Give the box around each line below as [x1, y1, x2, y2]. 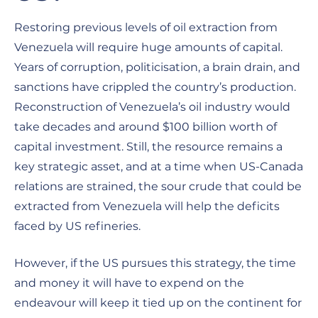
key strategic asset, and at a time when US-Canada [14, 159, 303, 173]
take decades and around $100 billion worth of [14, 119, 277, 133]
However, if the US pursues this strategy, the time [14, 256, 296, 270]
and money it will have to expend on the [14, 275, 244, 290]
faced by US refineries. [14, 219, 141, 233]
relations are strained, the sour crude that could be [14, 179, 302, 193]
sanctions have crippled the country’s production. [14, 79, 296, 94]
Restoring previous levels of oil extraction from [14, 20, 278, 34]
